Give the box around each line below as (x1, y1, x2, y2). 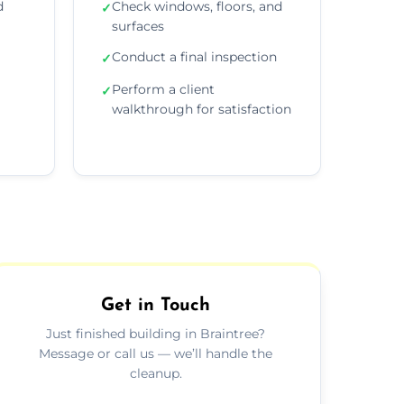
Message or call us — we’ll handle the (39, 344, 273, 362)
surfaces (112, 17, 164, 34)
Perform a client (112, 80, 215, 97)
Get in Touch (101, 296, 211, 315)
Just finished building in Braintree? (46, 325, 266, 342)
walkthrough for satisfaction (112, 100, 291, 117)
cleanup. (129, 364, 182, 381)
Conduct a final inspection (112, 48, 277, 65)
